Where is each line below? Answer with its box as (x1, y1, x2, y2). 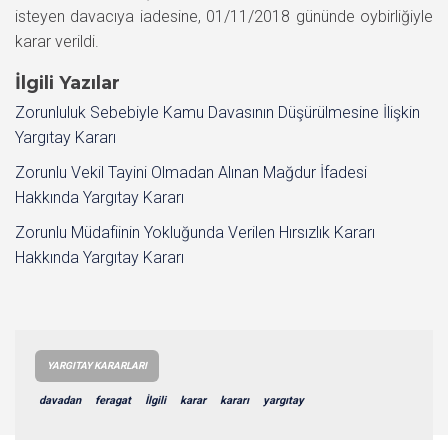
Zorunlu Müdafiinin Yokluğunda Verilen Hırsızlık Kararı (15, 222, 375, 242)
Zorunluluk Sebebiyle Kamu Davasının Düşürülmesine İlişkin (15, 102, 420, 122)
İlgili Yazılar (15, 71, 120, 94)
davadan (39, 393, 81, 407)
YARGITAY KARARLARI (47, 359, 147, 371)
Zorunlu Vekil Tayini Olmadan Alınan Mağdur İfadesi (15, 162, 367, 182)
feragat (95, 393, 131, 407)
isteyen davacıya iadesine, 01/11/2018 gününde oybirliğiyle (15, 6, 433, 26)
